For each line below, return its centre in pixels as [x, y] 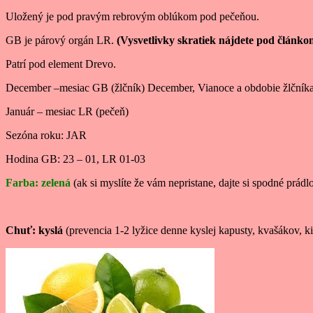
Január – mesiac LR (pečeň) [67, 112]
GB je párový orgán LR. [61, 41]
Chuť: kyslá [34, 231]
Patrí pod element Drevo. [61, 64]
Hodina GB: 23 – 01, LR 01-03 [75, 159]
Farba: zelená [38, 183]
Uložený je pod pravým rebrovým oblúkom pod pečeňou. [132, 17]
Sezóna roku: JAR [46, 136]
